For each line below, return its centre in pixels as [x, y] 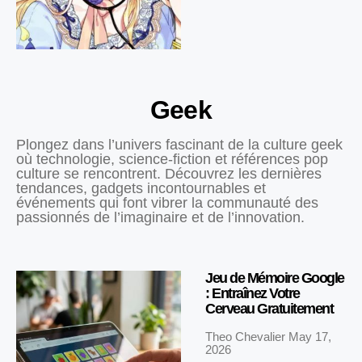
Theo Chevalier [247, 337]
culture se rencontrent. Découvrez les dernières [169, 174]
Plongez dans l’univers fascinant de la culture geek [179, 145]
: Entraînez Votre [253, 294]
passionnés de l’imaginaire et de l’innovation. [160, 218]
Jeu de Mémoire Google [275, 278]
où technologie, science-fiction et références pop [172, 160]
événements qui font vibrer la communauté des [167, 203]
